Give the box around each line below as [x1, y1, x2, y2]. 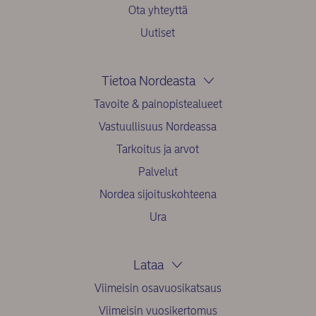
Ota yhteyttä [128, 4, 188, 18]
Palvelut [138, 165, 178, 179]
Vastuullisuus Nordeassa [99, 120, 217, 134]
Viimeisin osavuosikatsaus [94, 281, 221, 296]
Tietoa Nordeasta [102, 73, 196, 90]
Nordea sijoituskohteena [99, 188, 217, 202]
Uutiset [140, 26, 176, 40]
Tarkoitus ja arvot [116, 142, 200, 157]
